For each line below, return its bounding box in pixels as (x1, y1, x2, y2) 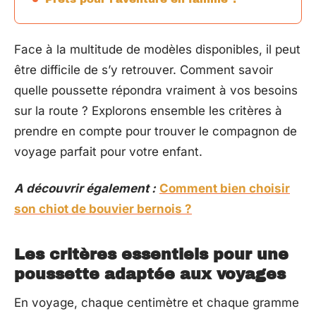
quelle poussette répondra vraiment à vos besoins (14, 83, 298, 97)
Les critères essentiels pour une (14, 245, 288, 263)
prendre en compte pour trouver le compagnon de (14, 124, 297, 138)
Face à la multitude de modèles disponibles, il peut (14, 42, 300, 56)
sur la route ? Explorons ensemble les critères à (14, 104, 282, 118)
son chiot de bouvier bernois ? (14, 201, 192, 216)
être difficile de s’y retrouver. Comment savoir (14, 63, 273, 77)
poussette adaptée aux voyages (14, 265, 286, 283)
